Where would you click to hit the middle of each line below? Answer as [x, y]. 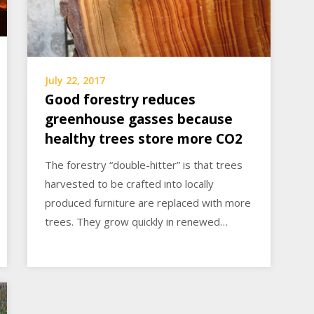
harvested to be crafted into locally [130, 183]
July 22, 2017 [75, 80]
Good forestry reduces [121, 99]
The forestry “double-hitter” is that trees [144, 164]
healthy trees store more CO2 [144, 138]
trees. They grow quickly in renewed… [137, 221]
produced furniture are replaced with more [148, 202]
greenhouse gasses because [139, 119]
